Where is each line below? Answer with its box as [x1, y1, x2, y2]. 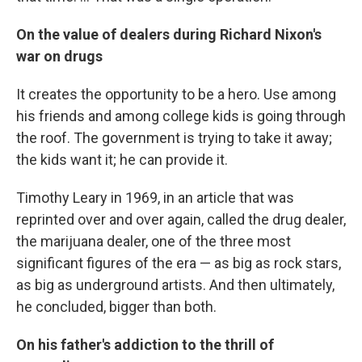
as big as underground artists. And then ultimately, [16, 276, 335, 294]
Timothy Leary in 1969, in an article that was [16, 189, 294, 207]
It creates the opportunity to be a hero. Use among [16, 86, 336, 103]
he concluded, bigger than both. [16, 298, 217, 316]
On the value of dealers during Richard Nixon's [16, 26, 322, 44]
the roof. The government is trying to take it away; [16, 129, 332, 147]
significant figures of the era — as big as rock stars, [16, 255, 341, 272]
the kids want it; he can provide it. [16, 151, 228, 169]
